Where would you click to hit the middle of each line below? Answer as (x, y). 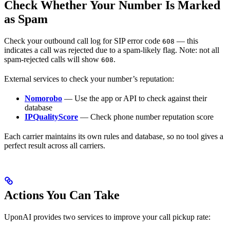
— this (186, 41)
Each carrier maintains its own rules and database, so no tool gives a (114, 136)
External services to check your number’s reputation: (89, 79)
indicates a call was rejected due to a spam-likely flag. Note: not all (112, 50)
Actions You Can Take (62, 195)
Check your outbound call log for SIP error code (83, 41)
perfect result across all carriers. (55, 145)
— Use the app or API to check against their (135, 98)
